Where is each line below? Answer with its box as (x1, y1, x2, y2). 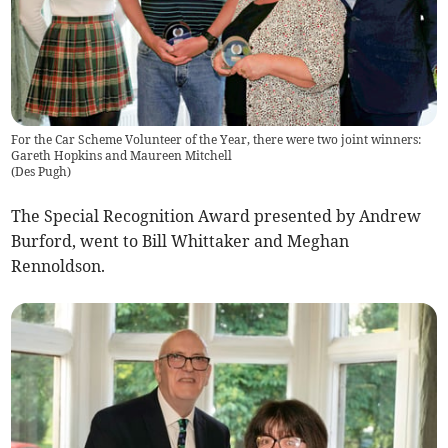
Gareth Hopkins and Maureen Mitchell (11, 147, 233, 163)
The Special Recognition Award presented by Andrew (11, 205, 422, 226)
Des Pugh (15, 163, 68, 179)
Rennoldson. (11, 255, 106, 276)
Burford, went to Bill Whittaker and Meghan (11, 230, 350, 251)
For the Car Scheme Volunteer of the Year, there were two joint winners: (11, 131, 422, 147)
